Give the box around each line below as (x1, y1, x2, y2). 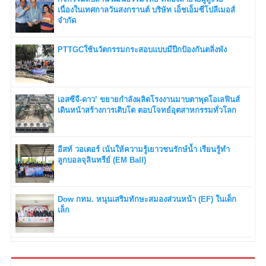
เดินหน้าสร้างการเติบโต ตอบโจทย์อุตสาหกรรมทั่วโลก (58, 105, 236, 115)
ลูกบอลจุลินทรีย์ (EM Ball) (58, 155, 146, 164)
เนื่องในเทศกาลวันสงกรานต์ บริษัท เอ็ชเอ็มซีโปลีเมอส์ (58, 5, 235, 15)
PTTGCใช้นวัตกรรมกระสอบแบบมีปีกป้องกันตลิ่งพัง (58, 45, 227, 54)
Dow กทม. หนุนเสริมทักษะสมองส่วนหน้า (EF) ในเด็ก (58, 195, 236, 204)
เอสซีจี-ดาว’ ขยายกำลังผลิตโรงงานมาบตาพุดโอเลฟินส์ (58, 94, 240, 104)
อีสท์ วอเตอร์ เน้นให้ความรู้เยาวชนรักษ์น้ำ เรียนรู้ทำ (58, 144, 230, 154)
